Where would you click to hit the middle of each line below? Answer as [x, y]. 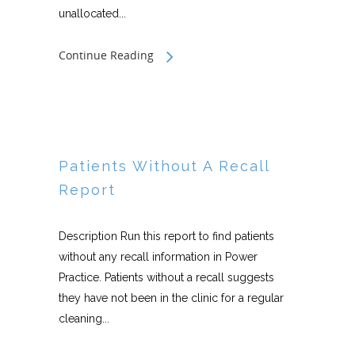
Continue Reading [106, 55]
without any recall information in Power [158, 257]
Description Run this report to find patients [166, 236]
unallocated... [92, 13]
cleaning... [84, 319]
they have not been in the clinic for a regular [171, 298]
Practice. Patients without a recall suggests [166, 277]
